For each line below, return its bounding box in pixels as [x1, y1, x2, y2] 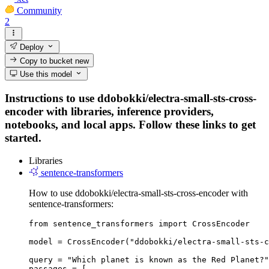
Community [17, 5, 62, 16]
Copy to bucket [17, 56, 76, 65]
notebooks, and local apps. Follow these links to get [5, 118, 256, 131]
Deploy [17, 43, 44, 52]
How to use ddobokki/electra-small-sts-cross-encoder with [29, 188, 248, 199]
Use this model [17, 69, 73, 79]
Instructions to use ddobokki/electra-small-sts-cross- [5, 91, 256, 104]
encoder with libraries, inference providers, [5, 104, 214, 118]
